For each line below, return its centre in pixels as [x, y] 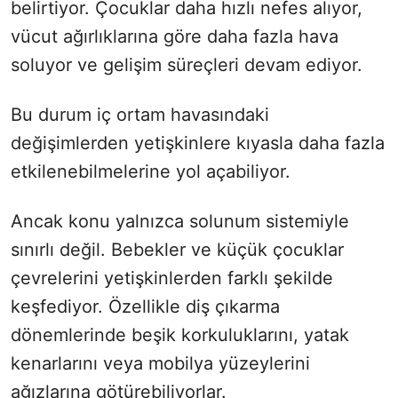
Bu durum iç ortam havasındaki [140, 115]
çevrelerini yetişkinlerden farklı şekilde [172, 279]
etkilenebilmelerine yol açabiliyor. [151, 172]
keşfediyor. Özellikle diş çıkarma [145, 307]
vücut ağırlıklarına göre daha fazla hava [175, 37]
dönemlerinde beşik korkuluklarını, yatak [180, 335]
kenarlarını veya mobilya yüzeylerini [160, 364]
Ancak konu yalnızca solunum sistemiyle [180, 222]
